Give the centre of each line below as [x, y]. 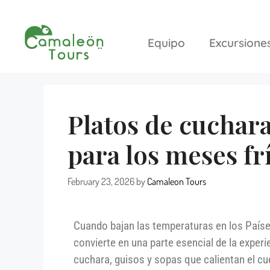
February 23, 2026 [101, 181]
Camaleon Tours [177, 181]
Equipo [166, 42]
